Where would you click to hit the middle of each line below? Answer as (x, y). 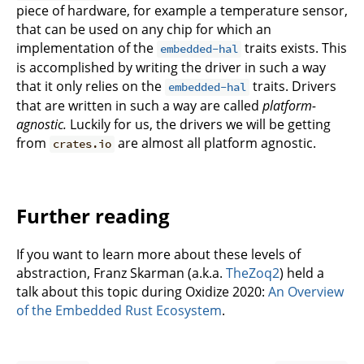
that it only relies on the (91, 87)
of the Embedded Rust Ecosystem (119, 311)
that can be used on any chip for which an (144, 30)
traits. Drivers (293, 87)
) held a (302, 273)
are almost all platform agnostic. (216, 143)
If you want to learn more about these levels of (158, 255)
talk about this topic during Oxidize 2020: (142, 292)
